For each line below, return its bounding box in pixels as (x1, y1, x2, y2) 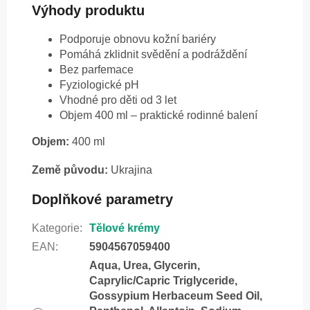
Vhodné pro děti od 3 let (60, 94, 176, 107)
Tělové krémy (89, 222, 160, 235)
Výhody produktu (32, 3, 145, 19)
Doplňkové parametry (32, 192, 173, 208)
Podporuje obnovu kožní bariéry (60, 33, 216, 46)
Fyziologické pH (60, 79, 139, 91)
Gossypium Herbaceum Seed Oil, (89, 290, 262, 302)
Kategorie (32, 222, 80, 235)
